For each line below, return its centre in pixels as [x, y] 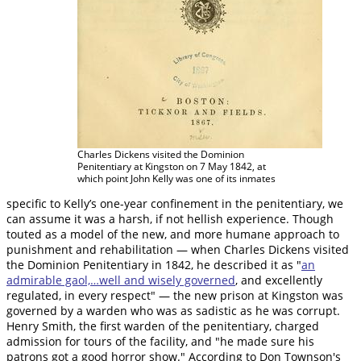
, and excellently [279, 280]
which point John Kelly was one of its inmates [176, 179]
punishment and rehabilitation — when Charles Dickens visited [178, 250]
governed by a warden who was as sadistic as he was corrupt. [173, 311]
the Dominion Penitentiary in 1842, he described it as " [154, 265]
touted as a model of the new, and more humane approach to [173, 234]
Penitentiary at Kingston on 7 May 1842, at [172, 167]
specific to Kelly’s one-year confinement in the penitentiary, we [175, 204]
